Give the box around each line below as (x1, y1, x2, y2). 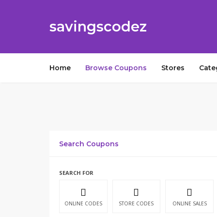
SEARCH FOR (59, 169, 93, 176)
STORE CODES (119, 200, 154, 207)
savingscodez (49, 18, 147, 35)
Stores (161, 63, 185, 72)
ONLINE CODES (64, 200, 102, 207)
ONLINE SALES (172, 200, 207, 207)
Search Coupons (59, 139, 119, 148)
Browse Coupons (85, 63, 147, 72)
